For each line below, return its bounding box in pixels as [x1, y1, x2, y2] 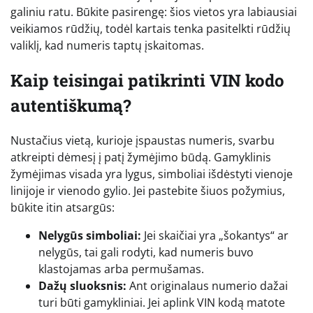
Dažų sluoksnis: [38, 277, 126, 293]
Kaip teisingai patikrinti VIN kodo [10, 68, 284, 92]
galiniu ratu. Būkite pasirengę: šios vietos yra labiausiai [10, 4, 297, 20]
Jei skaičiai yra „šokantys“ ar [141, 227, 289, 243]
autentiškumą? [10, 94, 131, 117]
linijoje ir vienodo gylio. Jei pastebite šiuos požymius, [10, 182, 285, 198]
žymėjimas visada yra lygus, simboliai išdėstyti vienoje [10, 166, 293, 182]
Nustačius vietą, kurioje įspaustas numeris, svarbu [10, 132, 275, 148]
